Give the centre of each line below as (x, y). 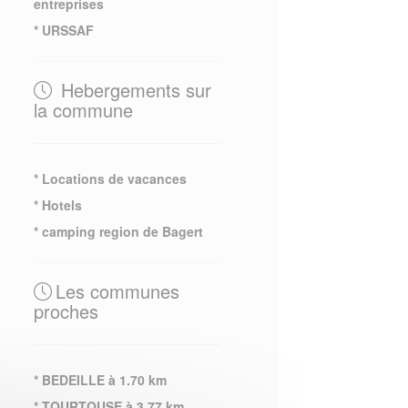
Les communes (117, 291)
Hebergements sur (133, 90)
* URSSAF (63, 30)
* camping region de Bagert (118, 231)
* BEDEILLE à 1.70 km (100, 380)
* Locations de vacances (110, 178)
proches (66, 311)
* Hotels (57, 205)
